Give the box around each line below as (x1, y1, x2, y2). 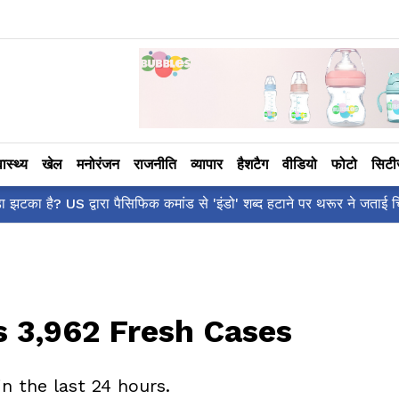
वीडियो (282, 155, 317, 173)
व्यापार (191, 155, 223, 173)
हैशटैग (237, 155, 268, 173)
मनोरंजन (77, 155, 119, 173)
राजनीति (134, 155, 176, 173)
